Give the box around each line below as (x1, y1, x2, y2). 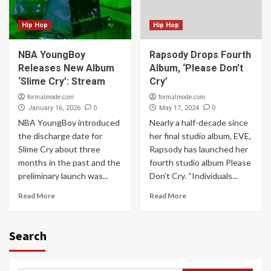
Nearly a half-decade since (149, 117, 248, 128)
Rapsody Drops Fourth (149, 49, 251, 60)
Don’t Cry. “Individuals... (149, 171, 238, 181)
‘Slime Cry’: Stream (18, 76, 105, 87)
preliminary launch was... (18, 171, 108, 181)
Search (9, 228, 47, 243)
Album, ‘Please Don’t (149, 62, 243, 74)
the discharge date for (18, 131, 102, 141)
